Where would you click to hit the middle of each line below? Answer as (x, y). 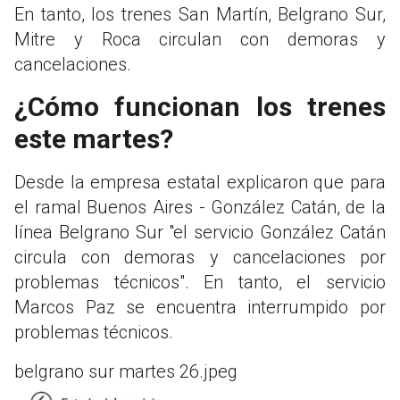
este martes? (94, 138)
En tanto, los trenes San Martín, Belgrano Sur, (200, 14)
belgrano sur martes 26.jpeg (126, 371)
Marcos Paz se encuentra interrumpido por (200, 307)
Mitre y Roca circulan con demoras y (200, 39)
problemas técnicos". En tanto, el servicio (200, 282)
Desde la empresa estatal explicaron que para (200, 182)
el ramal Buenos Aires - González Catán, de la (200, 207)
